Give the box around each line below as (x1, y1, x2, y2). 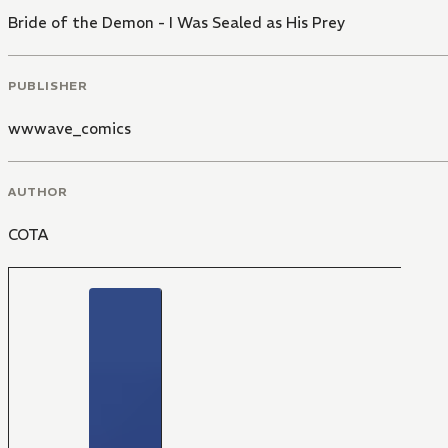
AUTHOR (8, 183, 68, 199)
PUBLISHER (8, 77, 88, 93)
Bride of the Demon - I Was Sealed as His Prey (8, 13, 345, 33)
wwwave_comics (8, 118, 131, 138)
